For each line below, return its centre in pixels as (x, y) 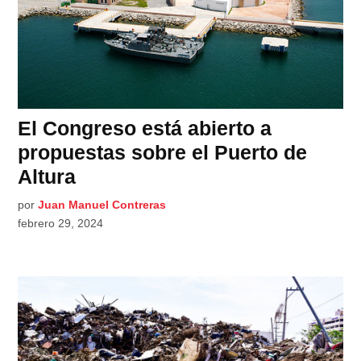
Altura (47, 177)
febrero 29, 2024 (61, 224)
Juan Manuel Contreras (102, 205)
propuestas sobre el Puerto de (163, 153)
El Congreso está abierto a (145, 129)
